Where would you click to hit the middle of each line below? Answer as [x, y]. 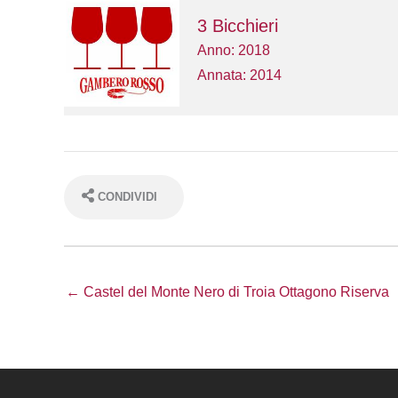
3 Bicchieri [237, 25]
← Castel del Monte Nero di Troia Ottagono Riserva [227, 291]
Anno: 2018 [233, 50]
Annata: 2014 [239, 75]
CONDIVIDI [127, 196]
